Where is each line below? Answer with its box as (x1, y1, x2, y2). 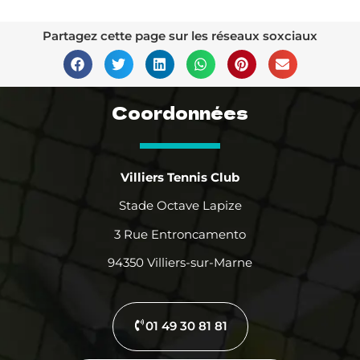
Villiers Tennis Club (121, 169, 239, 185)
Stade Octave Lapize (118, 198, 242, 214)
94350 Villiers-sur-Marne (108, 254, 252, 270)
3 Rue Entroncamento (114, 226, 246, 242)
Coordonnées (112, 100, 248, 125)
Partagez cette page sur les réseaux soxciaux (43, 27, 317, 43)
